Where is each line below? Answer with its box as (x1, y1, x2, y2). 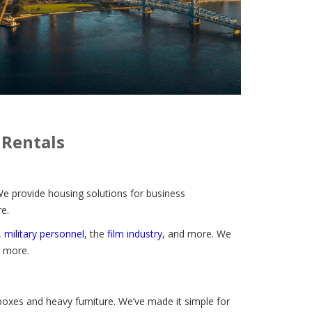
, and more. (162, 226, 217, 240)
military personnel (4, 226, 84, 240)
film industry (107, 226, 162, 240)
